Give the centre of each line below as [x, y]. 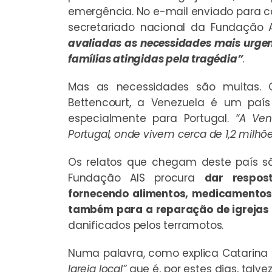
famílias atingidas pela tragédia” [155, 59]
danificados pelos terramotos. [146, 225]
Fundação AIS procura [136, 178]
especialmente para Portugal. [152, 118]
